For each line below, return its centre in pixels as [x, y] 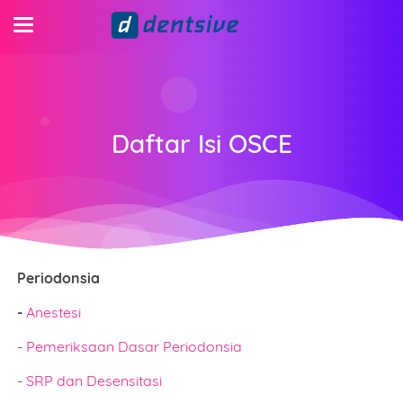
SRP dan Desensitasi [94, 381]
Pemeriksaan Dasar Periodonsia [134, 346]
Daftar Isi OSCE [201, 143]
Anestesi [54, 312]
